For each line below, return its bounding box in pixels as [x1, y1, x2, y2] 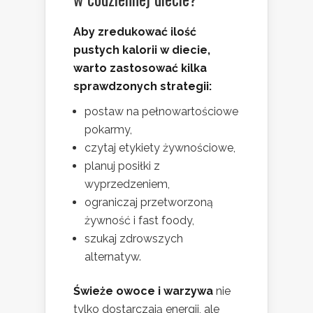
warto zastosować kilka [73, 61, 207, 75]
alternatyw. [85, 250, 141, 264]
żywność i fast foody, [85, 214, 194, 228]
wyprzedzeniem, [85, 177, 170, 191]
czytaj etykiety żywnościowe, [85, 141, 235, 155]
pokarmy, [85, 123, 132, 137]
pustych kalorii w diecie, [73, 43, 210, 57]
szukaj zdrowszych [85, 232, 183, 246]
